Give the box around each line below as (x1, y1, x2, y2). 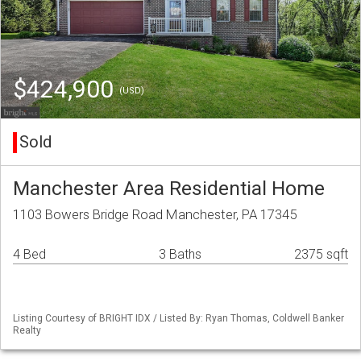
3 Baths (159, 247, 201, 263)
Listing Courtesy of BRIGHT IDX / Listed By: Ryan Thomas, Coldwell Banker (13, 313, 344, 325)
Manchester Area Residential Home (13, 176, 325, 201)
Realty (13, 325, 41, 337)
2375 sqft (294, 247, 348, 263)
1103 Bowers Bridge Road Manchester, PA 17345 (13, 206, 297, 223)
